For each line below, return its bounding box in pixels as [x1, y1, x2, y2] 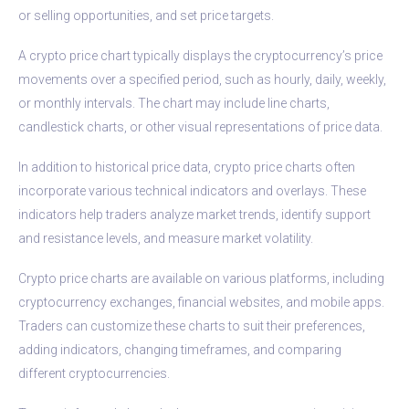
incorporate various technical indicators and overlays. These [18, 183, 366, 198]
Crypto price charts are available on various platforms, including [18, 270, 384, 286]
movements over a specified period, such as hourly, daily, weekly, [18, 71, 386, 87]
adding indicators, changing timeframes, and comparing [18, 341, 341, 357]
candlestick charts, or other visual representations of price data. [18, 119, 383, 134]
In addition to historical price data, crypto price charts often [18, 159, 355, 174]
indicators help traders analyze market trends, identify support [18, 206, 371, 222]
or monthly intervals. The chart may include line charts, [18, 95, 330, 110]
